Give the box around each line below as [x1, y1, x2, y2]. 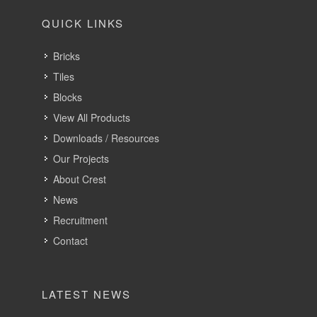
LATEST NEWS [42, 287, 131, 301]
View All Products [53, 110, 130, 125]
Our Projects [53, 151, 109, 166]
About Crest [53, 172, 106, 186]
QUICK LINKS [42, 16, 124, 30]
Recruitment [53, 213, 108, 227]
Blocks [53, 90, 82, 104]
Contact [53, 234, 88, 248]
